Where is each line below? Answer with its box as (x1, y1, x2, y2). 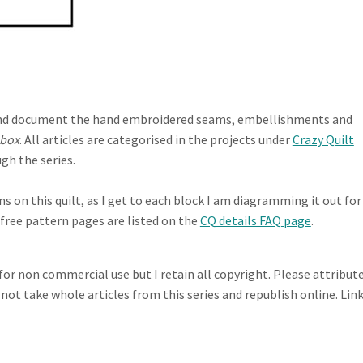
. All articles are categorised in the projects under (19, 131, 293, 148)
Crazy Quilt (292, 131, 354, 148)
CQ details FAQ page (199, 212, 311, 229)
